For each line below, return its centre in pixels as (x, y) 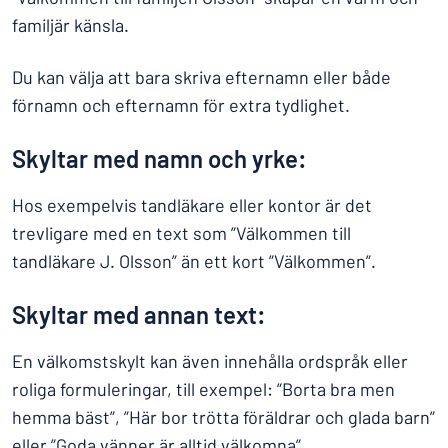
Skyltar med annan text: (139, 314)
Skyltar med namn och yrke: (159, 158)
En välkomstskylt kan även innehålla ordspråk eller (210, 361)
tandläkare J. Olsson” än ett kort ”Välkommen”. (194, 261)
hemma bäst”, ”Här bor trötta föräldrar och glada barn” (223, 417)
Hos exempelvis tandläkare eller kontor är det (192, 205)
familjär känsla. (70, 25)
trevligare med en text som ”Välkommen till (181, 233)
